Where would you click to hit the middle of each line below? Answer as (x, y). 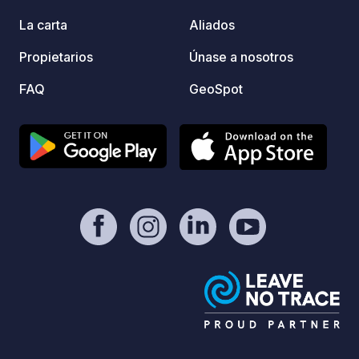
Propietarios (56, 56)
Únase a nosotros (241, 56)
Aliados (212, 24)
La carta (43, 24)
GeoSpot (216, 89)
